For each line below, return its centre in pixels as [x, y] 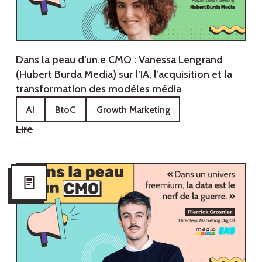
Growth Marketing [133, 109]
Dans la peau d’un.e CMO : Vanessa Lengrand [119, 59]
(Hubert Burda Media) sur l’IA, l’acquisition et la [124, 74]
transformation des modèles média [98, 89]
